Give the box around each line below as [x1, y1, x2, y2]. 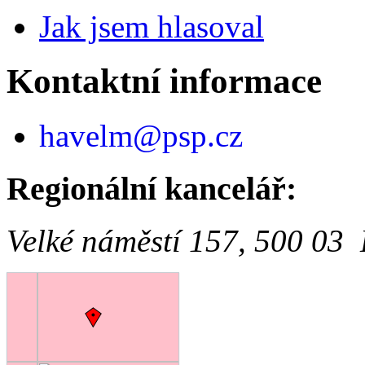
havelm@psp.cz [39, 117, 243, 153]
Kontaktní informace [7, 61, 322, 100]
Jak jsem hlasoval [39, 8, 264, 44]
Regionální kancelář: [7, 169, 297, 207]
